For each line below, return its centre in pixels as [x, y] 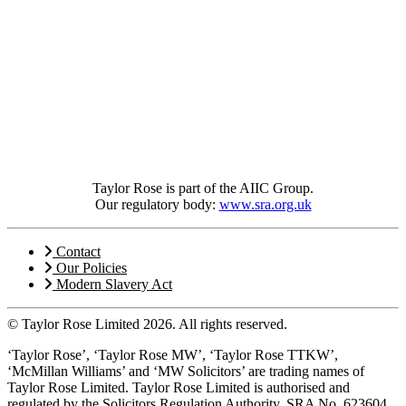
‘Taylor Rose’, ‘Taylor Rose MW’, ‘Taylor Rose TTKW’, [173, 354]
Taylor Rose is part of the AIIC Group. [203, 188]
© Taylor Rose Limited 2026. [93, 324]
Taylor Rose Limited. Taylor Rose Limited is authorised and [179, 387]
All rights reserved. [233, 324]
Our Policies [90, 267]
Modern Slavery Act [112, 284]
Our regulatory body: [157, 204]
